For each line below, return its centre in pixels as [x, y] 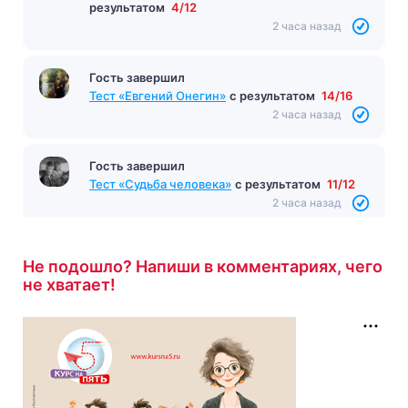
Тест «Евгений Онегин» [158, 95]
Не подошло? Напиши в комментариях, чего [203, 266]
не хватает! [69, 284]
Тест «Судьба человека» [160, 184]
